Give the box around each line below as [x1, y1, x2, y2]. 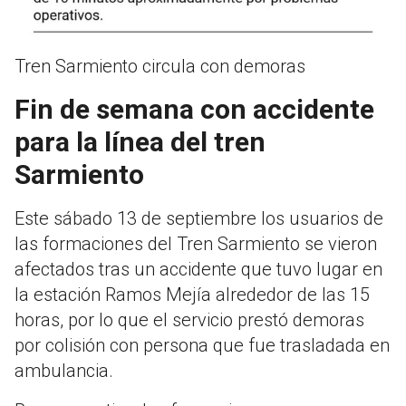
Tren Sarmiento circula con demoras [14, 55, 305, 78]
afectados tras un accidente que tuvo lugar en [14, 258, 382, 281]
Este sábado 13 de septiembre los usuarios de [14, 208, 383, 230]
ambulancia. [14, 360, 113, 382]
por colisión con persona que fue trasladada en [14, 334, 390, 357]
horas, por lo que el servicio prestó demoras [14, 309, 364, 332]
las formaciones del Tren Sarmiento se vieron [14, 233, 377, 256]
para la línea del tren [14, 126, 266, 159]
